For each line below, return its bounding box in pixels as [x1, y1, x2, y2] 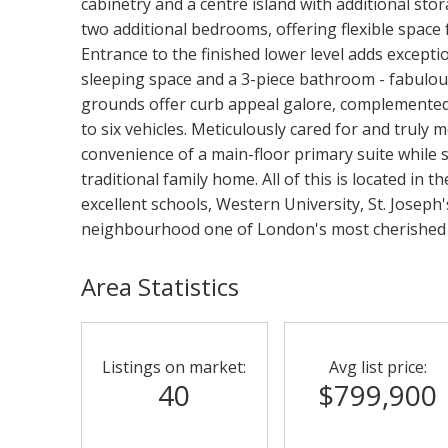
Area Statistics [80, 269, 239, 303]
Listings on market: [102, 355, 247, 378]
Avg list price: [328, 355, 427, 378]
